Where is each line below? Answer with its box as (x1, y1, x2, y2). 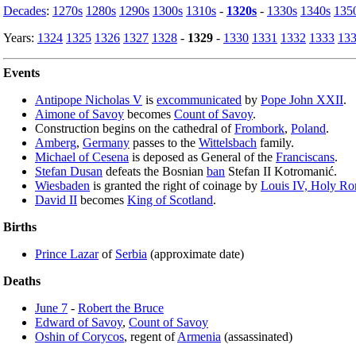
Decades (3, 3, 46, 17)
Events (3, 65, 40, 79)
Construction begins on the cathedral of (35, 121, 234, 135)
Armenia (177, 329, 221, 343)
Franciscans (276, 149, 335, 164)
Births (3, 219, 37, 234)
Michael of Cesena (35, 149, 129, 164)
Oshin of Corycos (35, 329, 124, 343)
